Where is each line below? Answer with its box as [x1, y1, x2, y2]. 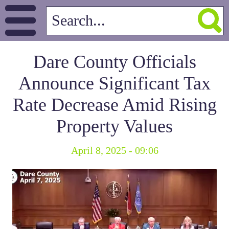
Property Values [56, 116, 173, 136]
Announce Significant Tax [18, 73, 211, 94]
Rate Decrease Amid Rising [12, 95, 217, 115]
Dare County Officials [33, 52, 196, 72]
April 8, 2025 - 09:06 [71, 145, 158, 156]
